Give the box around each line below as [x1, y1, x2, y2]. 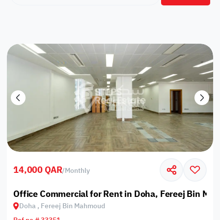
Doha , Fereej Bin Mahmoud [19, 200, 106, 211]
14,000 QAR [13, 163, 62, 177]
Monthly [65, 165, 90, 176]
